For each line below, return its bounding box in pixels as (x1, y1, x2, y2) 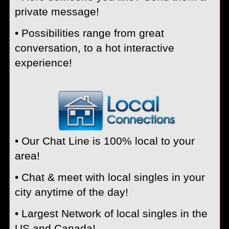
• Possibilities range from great (14, 27, 164, 39)
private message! (14, 5, 99, 17)
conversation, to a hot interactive (14, 41, 174, 54)
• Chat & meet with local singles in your (14, 171, 205, 183)
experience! (14, 56, 72, 68)
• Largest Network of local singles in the (14, 207, 208, 219)
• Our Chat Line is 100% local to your (14, 134, 195, 147)
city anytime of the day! (14, 186, 128, 198)
